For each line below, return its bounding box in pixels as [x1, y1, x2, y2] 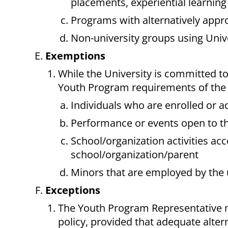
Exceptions [45, 183, 100, 197]
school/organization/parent [71, 148, 198, 162]
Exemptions [45, 49, 105, 63]
